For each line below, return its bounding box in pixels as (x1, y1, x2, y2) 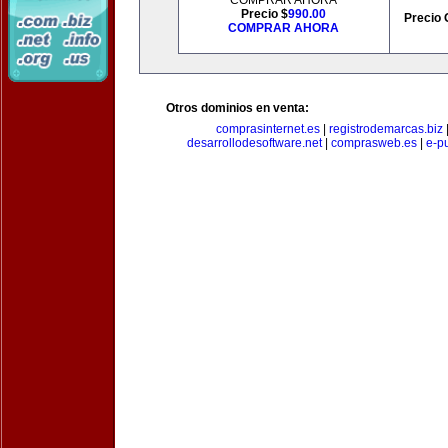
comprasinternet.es (216, 122, 320, 136)
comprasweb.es (330, 136, 417, 150)
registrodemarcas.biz (329, 122, 443, 136)
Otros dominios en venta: (166, 101, 309, 115)
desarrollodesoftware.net (186, 136, 322, 150)
